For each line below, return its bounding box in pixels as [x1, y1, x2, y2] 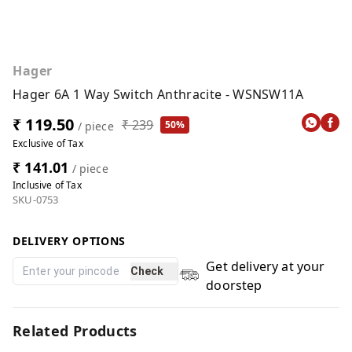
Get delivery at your [206, 258, 325, 275]
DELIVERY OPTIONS [13, 233, 126, 248]
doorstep [206, 277, 262, 294]
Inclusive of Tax [13, 178, 82, 192]
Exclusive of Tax [13, 137, 83, 150]
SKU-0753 [13, 192, 59, 207]
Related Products [13, 321, 137, 340]
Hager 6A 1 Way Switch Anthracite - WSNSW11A [13, 86, 304, 103]
